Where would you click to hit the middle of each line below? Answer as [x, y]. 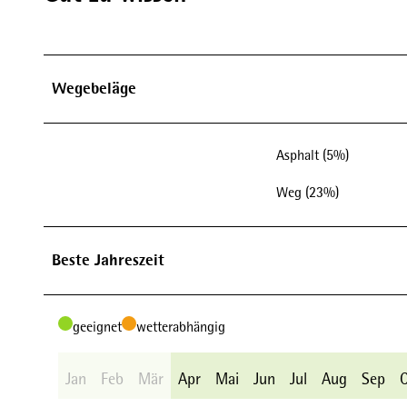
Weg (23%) [308, 192]
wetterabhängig [181, 327]
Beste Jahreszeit [108, 260]
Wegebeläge [94, 88]
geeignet [97, 327]
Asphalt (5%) [313, 154]
